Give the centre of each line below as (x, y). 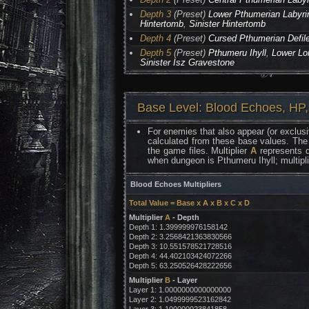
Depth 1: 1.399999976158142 (178, 227)
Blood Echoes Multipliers (176, 184)
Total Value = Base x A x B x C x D (189, 203)
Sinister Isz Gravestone (188, 62)
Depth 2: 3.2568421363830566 (180, 237)
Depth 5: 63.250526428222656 (180, 266)
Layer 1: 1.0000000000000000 (180, 290)
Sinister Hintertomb (228, 24)
